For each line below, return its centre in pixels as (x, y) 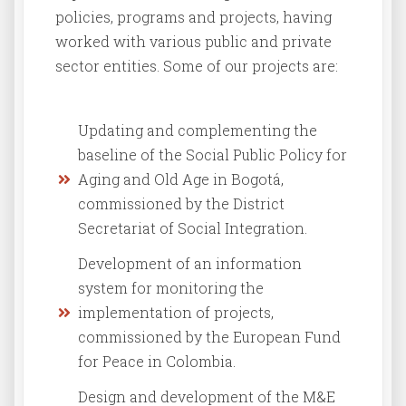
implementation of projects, (176, 313)
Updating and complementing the (198, 130)
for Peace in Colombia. (157, 362)
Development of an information (190, 264)
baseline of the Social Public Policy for (213, 155)
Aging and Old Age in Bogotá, (181, 179)
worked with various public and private (193, 42)
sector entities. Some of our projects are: (197, 66)
